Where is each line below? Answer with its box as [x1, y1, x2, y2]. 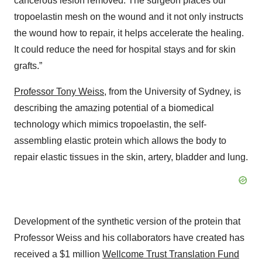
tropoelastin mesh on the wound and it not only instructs [14, 12, 243, 22]
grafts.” [14, 61, 42, 71]
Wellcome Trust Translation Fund [102, 249, 239, 259]
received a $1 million [14, 249, 102, 259]
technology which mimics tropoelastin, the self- [14, 119, 206, 129]
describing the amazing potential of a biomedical [14, 103, 214, 113]
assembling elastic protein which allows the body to [14, 136, 226, 146]
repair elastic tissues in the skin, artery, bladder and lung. [14, 152, 248, 162]
